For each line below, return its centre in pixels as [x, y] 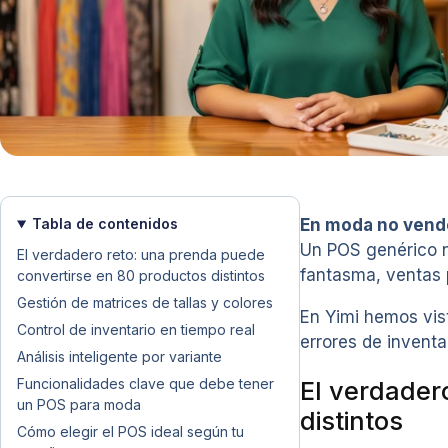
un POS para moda [79, 404]
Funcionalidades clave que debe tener [145, 383]
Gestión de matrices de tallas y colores [145, 302]
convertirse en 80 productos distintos [141, 275]
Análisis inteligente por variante [119, 356]
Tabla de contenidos [104, 223]
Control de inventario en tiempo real [136, 329]
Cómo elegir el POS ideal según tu [130, 431]
